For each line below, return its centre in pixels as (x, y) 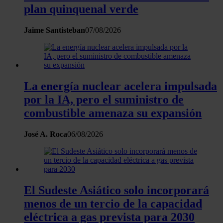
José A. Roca (46, 134)
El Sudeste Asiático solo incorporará (116, 190)
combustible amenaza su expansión (113, 113)
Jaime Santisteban (55, 30)
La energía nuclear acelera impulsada (120, 86)
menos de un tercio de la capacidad (113, 203)
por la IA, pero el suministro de (104, 99)
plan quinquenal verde (81, 9)
